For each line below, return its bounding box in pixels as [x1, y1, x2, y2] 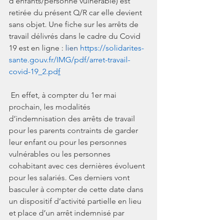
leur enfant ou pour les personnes [9, 137, 129, 147]
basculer [9, 184, 38, 194]
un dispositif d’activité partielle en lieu [9, 196, 143, 206]
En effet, [11, 90, 42, 100]
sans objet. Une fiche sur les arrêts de [9, 19, 140, 29]
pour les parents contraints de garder [9, 125, 140, 135]
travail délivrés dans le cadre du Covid [9, 31, 142, 41]
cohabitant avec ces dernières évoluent [9, 161, 147, 170]
